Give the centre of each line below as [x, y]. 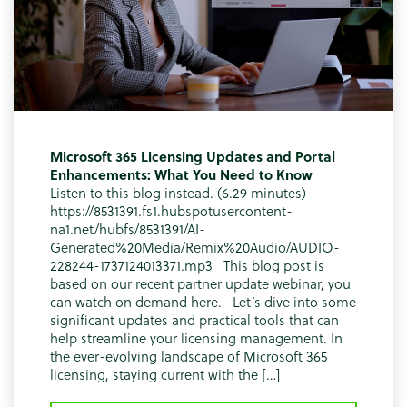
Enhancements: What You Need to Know [183, 174]
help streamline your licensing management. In [196, 338]
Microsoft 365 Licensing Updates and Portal [193, 156]
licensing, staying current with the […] [165, 374]
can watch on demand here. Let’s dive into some [203, 301]
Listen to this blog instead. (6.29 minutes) [178, 192]
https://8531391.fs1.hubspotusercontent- [171, 210]
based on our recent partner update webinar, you [200, 283]
